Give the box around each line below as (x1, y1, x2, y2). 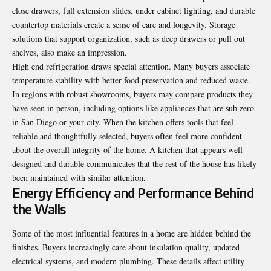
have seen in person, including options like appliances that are (12, 102, 226, 114)
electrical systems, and (12, 255, 91, 267)
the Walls (12, 201, 66, 218)
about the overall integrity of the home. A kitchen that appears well (12, 144, 243, 156)
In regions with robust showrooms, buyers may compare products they (12, 88, 253, 100)
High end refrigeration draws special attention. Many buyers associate (12, 60, 250, 73)
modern (91, 255, 117, 267)
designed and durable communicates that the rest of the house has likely (12, 158, 256, 170)
